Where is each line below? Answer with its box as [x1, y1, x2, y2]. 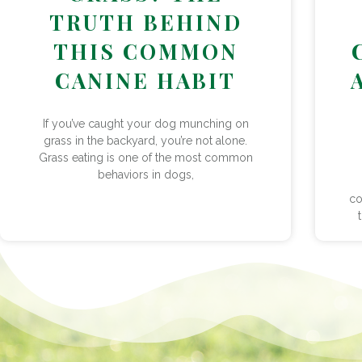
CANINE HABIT [55, 65, 236, 95]
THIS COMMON [53, 36, 238, 65]
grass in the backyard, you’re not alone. [44, 133, 247, 147]
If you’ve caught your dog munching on [42, 116, 249, 130]
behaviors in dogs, [97, 167, 194, 181]
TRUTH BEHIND [48, 7, 242, 36]
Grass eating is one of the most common [38, 150, 253, 164]
